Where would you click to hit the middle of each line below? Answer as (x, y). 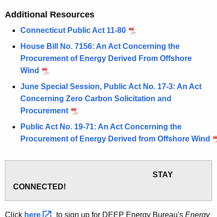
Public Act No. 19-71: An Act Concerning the (101, 127)
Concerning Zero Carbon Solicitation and (96, 99)
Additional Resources (50, 15)
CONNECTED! (39, 187)
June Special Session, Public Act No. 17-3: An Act (111, 87)
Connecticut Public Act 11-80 (73, 31)
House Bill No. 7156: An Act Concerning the (100, 46)
